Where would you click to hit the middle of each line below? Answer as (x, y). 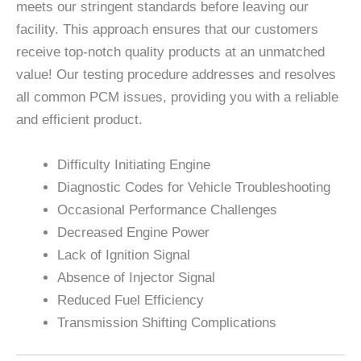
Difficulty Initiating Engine (134, 164)
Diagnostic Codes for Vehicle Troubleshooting (194, 187)
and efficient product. (79, 120)
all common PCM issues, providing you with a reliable (177, 98)
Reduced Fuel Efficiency (131, 300)
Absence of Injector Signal (136, 277)
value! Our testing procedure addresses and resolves (176, 75)
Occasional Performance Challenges (167, 210)
